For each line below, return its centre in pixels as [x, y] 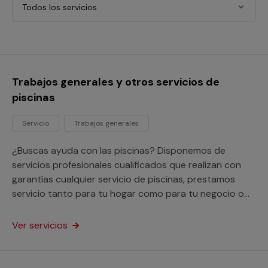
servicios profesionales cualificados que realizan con [127, 165]
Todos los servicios [60, 7]
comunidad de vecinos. [62, 208]
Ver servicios [41, 225]
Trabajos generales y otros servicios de [116, 82]
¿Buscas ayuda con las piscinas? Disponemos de [119, 150]
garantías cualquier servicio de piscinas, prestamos [124, 179]
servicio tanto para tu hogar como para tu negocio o [128, 194]
